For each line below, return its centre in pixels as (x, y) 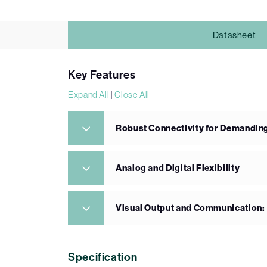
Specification (103, 258)
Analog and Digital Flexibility (178, 168)
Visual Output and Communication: (190, 208)
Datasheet (234, 35)
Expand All (89, 95)
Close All (132, 95)
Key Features (102, 75)
